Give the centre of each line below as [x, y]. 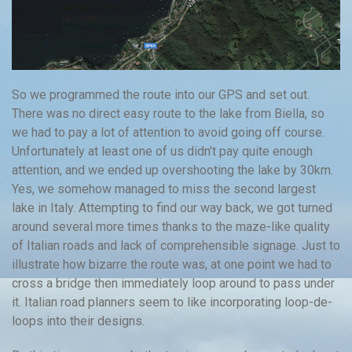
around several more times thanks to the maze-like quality [171, 226]
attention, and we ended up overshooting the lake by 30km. [172, 170]
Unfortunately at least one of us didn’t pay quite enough [162, 151]
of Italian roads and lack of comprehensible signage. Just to [176, 245]
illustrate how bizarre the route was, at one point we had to [172, 264]
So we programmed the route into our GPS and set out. [161, 94]
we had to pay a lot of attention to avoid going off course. [168, 132]
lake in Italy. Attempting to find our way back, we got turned [172, 207]
